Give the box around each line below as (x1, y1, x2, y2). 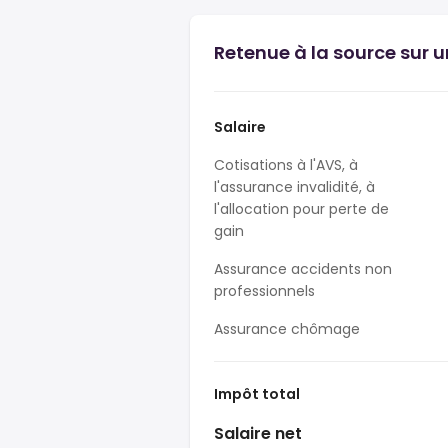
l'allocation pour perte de (214, 199, 389, 219)
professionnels (214, 281, 315, 301)
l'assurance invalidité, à (214, 177, 375, 197)
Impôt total (214, 384, 300, 404)
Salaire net (214, 422, 302, 445)
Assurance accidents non (214, 259, 392, 279)
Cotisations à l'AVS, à (214, 155, 358, 175)
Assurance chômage (214, 319, 360, 339)
